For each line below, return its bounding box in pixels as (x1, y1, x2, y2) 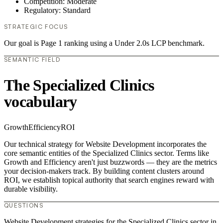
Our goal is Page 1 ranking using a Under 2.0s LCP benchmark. (4, 39, 205, 48)
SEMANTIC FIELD (4, 56, 61, 64)
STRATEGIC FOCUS (4, 23, 68, 31)
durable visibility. (4, 185, 58, 194)
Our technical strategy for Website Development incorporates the (4, 140, 207, 149)
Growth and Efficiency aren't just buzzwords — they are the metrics (4, 158, 217, 167)
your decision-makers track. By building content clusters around (4, 167, 204, 176)
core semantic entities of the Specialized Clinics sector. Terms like (4, 149, 209, 158)
